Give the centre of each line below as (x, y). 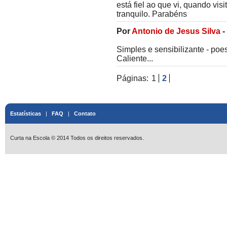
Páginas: (134, 78)
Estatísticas (26, 113)
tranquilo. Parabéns (152, 14)
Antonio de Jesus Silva (176, 31)
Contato (85, 113)
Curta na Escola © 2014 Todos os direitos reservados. (77, 138)
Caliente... (135, 59)
